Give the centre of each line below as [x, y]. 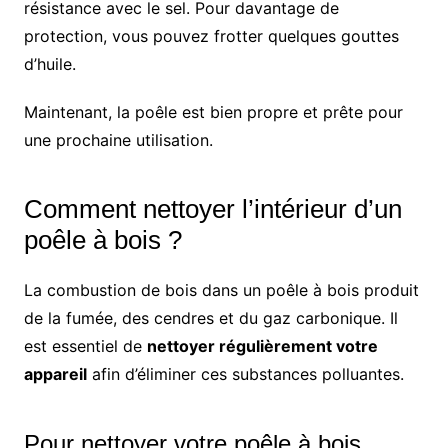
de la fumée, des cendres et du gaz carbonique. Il [210, 317]
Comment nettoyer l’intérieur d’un [212, 208]
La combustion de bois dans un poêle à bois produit [221, 289]
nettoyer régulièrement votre [262, 345]
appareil [55, 373]
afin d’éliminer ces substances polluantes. [245, 373]
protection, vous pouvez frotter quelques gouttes [211, 35]
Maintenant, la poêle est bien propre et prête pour [213, 111]
